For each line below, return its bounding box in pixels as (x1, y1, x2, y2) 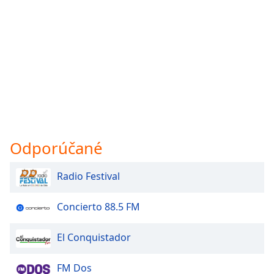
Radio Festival (57, 169, 120, 183)
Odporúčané (10, 137, 103, 160)
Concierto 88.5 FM (57, 200, 140, 214)
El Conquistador (57, 231, 131, 245)
